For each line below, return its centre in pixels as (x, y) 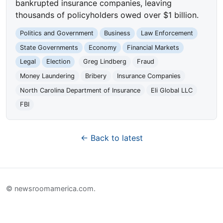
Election (58, 62)
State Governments (49, 47)
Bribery (96, 76)
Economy (102, 47)
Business (117, 33)
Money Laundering (48, 76)
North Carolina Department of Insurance (80, 90)
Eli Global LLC (171, 90)
